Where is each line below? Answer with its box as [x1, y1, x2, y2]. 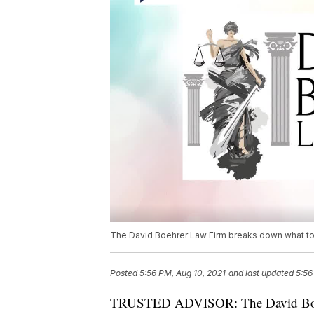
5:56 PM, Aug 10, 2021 [139, 268, 226, 279]
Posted [110, 268, 139, 279]
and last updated [228, 268, 294, 279]
